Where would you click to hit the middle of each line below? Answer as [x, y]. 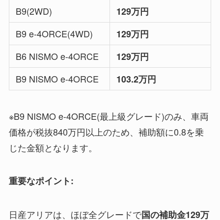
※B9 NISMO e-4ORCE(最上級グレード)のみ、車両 [109, 116]
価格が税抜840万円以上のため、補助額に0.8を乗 [106, 131]
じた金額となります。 [53, 147]
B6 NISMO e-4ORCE [57, 56]
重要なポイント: [41, 181]
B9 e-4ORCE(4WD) [55, 33]
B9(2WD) [34, 11]
